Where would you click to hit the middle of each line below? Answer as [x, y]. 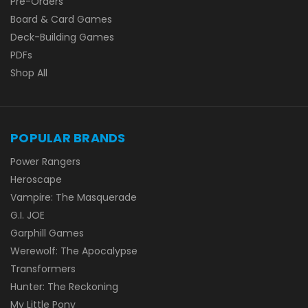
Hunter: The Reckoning [64, 286]
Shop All [29, 73]
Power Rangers [45, 161]
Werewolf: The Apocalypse [74, 251]
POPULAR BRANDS [68, 137]
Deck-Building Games [62, 37]
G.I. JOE [27, 215]
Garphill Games [47, 233]
